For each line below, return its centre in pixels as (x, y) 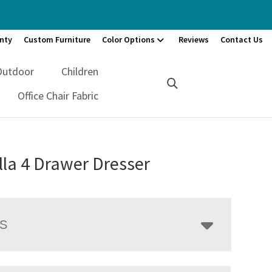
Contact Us (242, 39)
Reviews (194, 39)
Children (80, 71)
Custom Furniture (57, 39)
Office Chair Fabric (58, 95)
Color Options (128, 39)
